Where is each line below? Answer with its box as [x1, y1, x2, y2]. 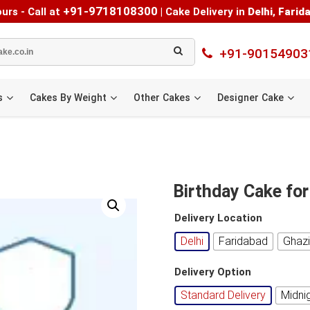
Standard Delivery [180, 289, 266, 302]
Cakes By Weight [30, 92, 107, 103]
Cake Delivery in [165, 6, 248, 18]
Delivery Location [174, 212, 262, 224]
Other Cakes [134, 92, 190, 103]
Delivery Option [174, 266, 251, 278]
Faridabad [218, 235, 268, 248]
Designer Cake [217, 92, 284, 103]
